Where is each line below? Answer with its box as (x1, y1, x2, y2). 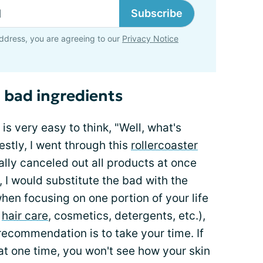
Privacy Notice (122, 33, 178, 44)
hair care (2, 209, 48, 223)
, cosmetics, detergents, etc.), (48, 209, 205, 223)
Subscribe (131, 7, 183, 20)
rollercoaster (131, 139, 198, 153)
